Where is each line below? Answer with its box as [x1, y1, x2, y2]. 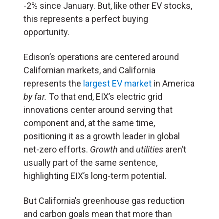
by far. [23, 91, 47, 102]
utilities [136, 144, 163, 155]
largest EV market [83, 78, 152, 89]
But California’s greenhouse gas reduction [23, 196, 185, 206]
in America [152, 78, 195, 89]
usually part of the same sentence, [23, 157, 157, 168]
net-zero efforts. [23, 144, 90, 155]
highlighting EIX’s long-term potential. [23, 171, 169, 181]
